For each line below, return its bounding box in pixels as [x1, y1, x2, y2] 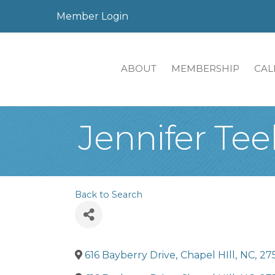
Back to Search [75, 189, 142, 200]
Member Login [56, 10, 128, 22]
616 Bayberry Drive [85, 249, 176, 261]
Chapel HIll [180, 249, 235, 261]
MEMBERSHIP [171, 62, 239, 74]
